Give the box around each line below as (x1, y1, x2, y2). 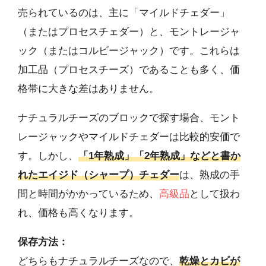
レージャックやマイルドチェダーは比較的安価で (18, 131, 240, 142)
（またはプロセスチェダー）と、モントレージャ (18, 26, 240, 37)
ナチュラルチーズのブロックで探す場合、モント (18, 112, 240, 123)
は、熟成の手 (179, 169, 240, 180)
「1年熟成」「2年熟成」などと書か (78, 150, 240, 161)
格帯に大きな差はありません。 (18, 83, 159, 94)
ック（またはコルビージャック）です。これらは (18, 45, 240, 56)
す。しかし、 (18, 150, 78, 161)
